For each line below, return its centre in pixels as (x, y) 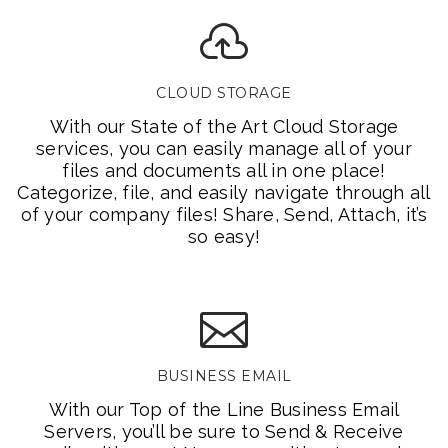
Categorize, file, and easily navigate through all (224, 192)
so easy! (224, 236)
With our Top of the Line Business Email (224, 409)
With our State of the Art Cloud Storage (224, 126)
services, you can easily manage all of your (224, 148)
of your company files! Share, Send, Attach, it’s (224, 214)
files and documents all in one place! (224, 170)
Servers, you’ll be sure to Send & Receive (224, 431)
